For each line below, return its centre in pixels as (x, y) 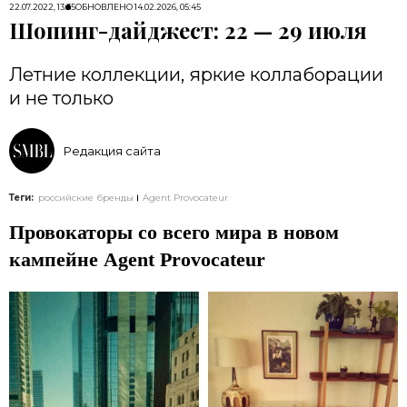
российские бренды (86, 198)
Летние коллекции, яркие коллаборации (196, 74)
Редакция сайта (112, 151)
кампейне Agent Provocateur (137, 259)
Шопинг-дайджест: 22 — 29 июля (188, 30)
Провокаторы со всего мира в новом (174, 232)
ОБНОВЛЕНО (104, 7)
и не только (61, 98)
